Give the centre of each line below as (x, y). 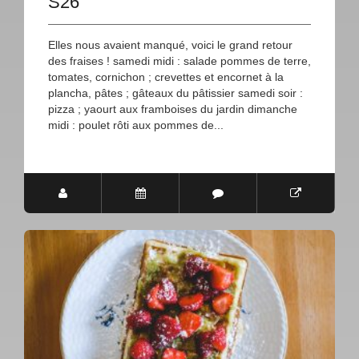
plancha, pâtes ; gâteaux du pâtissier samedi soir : (175, 93)
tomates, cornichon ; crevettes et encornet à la (166, 77)
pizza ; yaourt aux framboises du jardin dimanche (173, 109)
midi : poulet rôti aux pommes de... (136, 125)
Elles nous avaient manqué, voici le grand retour (170, 45)
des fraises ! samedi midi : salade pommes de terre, (179, 61)
